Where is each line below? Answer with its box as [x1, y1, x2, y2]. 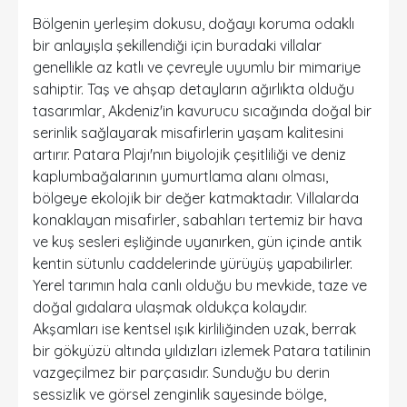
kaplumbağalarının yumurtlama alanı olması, [33, 167, 328, 185]
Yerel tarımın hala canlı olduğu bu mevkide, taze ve [33, 276, 367, 294]
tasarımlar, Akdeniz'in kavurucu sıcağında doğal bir [33, 102, 372, 120]
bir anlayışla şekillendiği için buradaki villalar [33, 36, 322, 55]
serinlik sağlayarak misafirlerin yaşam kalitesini [33, 124, 343, 142]
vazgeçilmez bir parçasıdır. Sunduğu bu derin [33, 363, 330, 382]
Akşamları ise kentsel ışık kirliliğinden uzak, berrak [33, 320, 356, 338]
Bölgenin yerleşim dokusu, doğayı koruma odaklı [33, 15, 354, 33]
